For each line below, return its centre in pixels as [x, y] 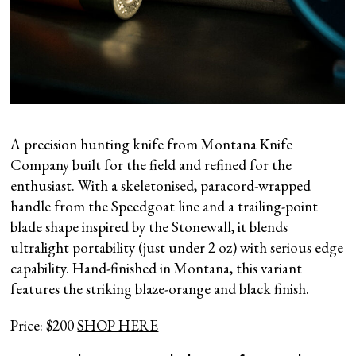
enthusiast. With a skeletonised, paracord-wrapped [161, 185]
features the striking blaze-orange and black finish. [160, 288]
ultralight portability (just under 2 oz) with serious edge [177, 247]
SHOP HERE [118, 325]
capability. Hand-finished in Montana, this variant [157, 268]
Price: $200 [44, 325]
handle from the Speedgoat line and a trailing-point [164, 206]
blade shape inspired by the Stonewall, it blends [149, 226]
